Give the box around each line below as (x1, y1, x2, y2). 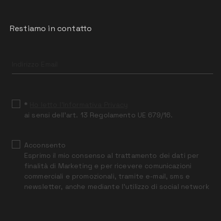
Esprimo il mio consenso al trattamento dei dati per (24, 151, 199, 160)
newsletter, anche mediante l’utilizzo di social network (24, 182, 209, 191)
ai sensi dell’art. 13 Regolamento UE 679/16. (24, 110, 173, 119)
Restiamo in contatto (10, 23, 92, 34)
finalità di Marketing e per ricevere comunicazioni (24, 161, 192, 170)
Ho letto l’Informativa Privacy (30, 100, 128, 109)
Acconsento (24, 141, 66, 149)
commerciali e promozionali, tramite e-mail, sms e (24, 172, 190, 181)
